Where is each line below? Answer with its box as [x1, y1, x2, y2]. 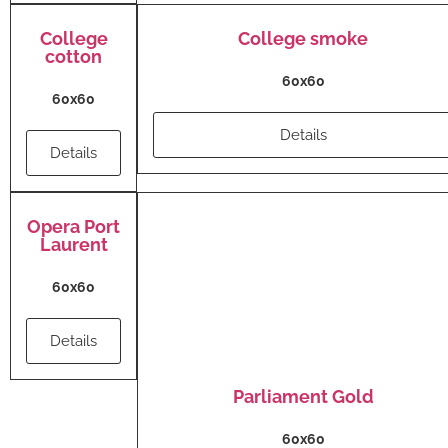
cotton [45, 46, 102, 68]
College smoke [238, 28, 368, 50]
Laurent [39, 234, 108, 256]
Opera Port [27, 216, 120, 238]
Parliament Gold [232, 386, 374, 408]
